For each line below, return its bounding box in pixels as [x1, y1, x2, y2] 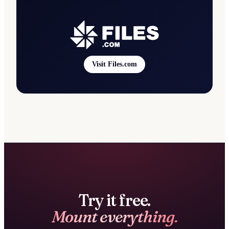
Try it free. [78, 190, 151, 211]
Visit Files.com [92, 60, 137, 68]
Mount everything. [51, 207, 178, 227]
